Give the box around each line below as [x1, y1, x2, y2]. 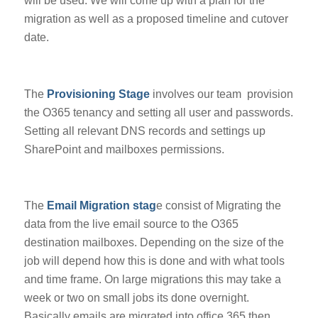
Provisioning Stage [46, 87, 153, 100]
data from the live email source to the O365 [23, 217, 238, 230]
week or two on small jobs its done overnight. [23, 291, 249, 304]
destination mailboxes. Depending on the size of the [23, 236, 284, 248]
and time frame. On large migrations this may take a [23, 273, 281, 285]
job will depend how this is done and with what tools [23, 254, 285, 267]
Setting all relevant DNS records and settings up [23, 124, 265, 137]
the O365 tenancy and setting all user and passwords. [23, 106, 293, 119]
